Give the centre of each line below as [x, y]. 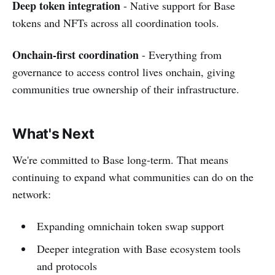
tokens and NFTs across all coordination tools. [116, 22]
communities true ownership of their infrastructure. [126, 89]
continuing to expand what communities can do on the [133, 176]
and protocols [67, 265]
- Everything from [180, 54]
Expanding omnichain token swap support [130, 226]
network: [32, 194]
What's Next [53, 134]
